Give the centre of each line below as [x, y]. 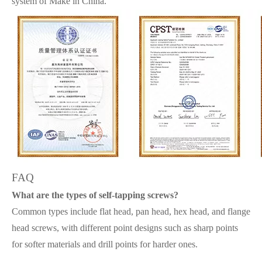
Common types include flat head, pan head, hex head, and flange [131, 211]
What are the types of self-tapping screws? [95, 195]
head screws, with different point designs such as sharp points [125, 228]
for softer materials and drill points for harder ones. [105, 244]
